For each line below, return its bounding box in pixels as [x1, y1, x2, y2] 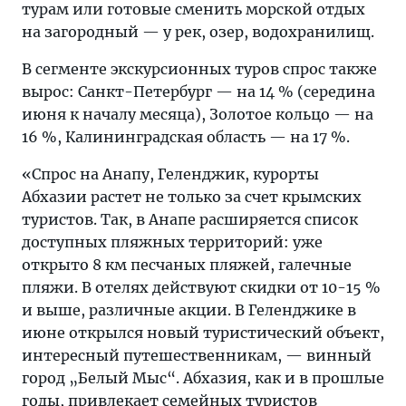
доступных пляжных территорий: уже [22, 233, 323, 251]
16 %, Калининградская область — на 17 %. [22, 128, 350, 146]
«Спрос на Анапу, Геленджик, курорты [22, 165, 319, 183]
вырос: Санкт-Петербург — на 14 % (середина [22, 82, 375, 101]
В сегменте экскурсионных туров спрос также [22, 60, 377, 78]
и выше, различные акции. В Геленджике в [22, 301, 356, 319]
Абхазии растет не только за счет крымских [22, 188, 362, 206]
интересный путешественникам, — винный [22, 346, 372, 364]
